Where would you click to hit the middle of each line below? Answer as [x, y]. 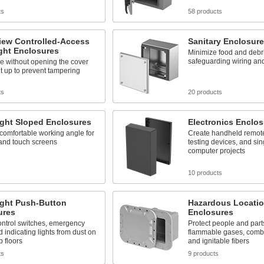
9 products [203, 253]
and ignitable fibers [218, 241]
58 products [205, 11]
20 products [205, 92]
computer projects [216, 151]
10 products [205, 173]
